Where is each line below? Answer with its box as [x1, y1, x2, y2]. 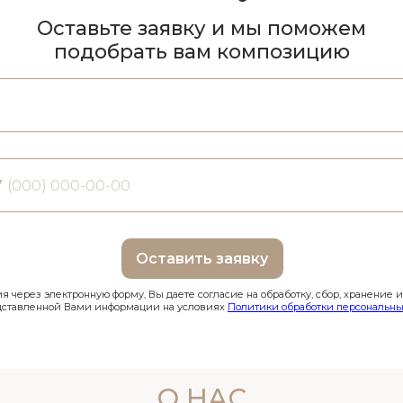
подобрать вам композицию [53, 40, 350, 64]
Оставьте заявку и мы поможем [37, 16, 366, 40]
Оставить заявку [136, 250, 268, 267]
